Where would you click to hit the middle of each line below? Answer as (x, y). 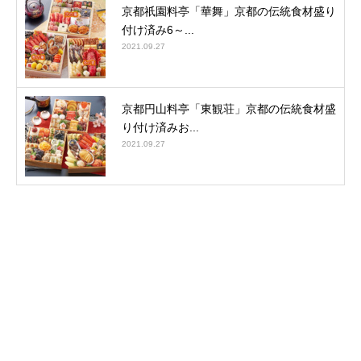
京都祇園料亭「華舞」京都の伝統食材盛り (229, 11)
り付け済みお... (160, 127)
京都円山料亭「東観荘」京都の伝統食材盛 (229, 109)
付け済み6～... (158, 30)
